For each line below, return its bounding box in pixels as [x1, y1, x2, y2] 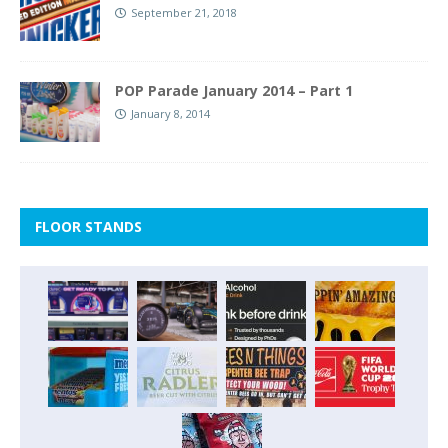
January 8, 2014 [131, 105, 210, 121]
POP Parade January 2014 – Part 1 [115, 80, 353, 100]
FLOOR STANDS [35, 217, 142, 236]
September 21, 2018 [131, 4, 237, 20]
